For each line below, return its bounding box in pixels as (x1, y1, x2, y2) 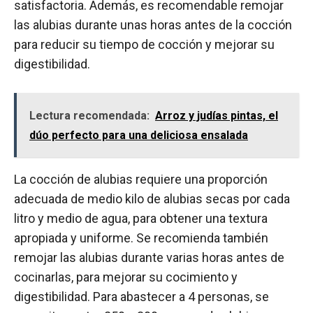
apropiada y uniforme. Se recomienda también (14, 230, 268, 245)
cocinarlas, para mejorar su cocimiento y (14, 269, 238, 284)
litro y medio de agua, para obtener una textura (14, 210, 268, 226)
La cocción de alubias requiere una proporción (14, 171, 268, 187)
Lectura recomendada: (29, 108, 150, 122)
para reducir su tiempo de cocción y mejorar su (14, 36, 275, 52)
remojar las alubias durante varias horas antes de (14, 249, 284, 265)
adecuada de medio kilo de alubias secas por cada (14, 191, 290, 206)
